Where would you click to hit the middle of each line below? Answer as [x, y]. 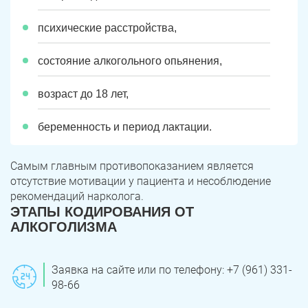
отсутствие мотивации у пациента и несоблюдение [141, 181]
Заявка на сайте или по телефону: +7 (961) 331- [172, 270]
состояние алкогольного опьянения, [130, 61]
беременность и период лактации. [125, 127]
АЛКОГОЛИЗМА [64, 227]
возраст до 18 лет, [83, 94]
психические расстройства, [107, 28]
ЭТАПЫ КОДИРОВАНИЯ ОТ [102, 212]
